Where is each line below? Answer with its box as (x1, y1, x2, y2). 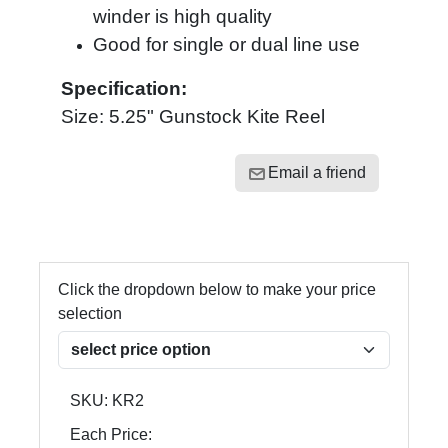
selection (58, 305, 122, 322)
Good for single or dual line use (93, 34, 360, 55)
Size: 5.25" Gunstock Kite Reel (61, 106, 325, 127)
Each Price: (70, 426, 152, 443)
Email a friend (268, 164, 366, 181)
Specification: (61, 78, 197, 99)
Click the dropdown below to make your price (58, 281, 376, 298)
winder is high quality (93, 6, 272, 27)
